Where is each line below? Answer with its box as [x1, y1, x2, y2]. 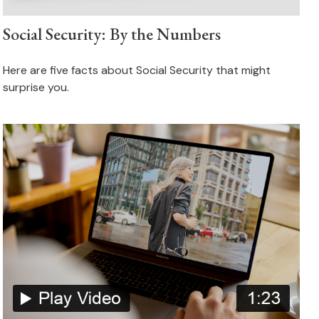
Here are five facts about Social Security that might [3, 62, 271, 78]
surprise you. [3, 79, 70, 95]
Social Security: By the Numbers [3, 22, 221, 45]
